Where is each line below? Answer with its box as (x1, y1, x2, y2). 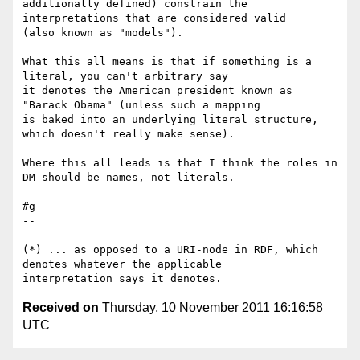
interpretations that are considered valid (22, 12, 292, 25)
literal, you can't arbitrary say (22, 70, 235, 83)
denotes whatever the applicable (22, 258, 228, 271)
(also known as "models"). (22, 27, 183, 39)
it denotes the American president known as (22, 84, 292, 97)
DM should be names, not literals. (22, 171, 235, 184)
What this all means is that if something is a (22, 55, 312, 68)
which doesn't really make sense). (22, 128, 235, 141)
